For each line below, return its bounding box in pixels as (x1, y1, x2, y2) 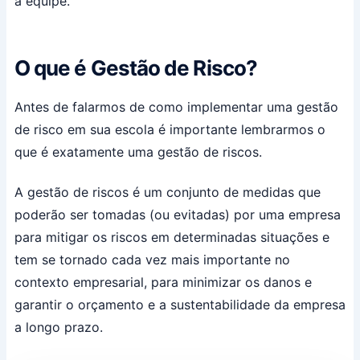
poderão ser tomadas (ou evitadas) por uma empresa (14, 206, 341, 223)
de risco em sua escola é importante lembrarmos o (14, 121, 325, 138)
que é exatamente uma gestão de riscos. (14, 144, 262, 161)
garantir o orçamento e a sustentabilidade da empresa (14, 296, 346, 313)
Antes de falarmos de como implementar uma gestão (14, 99, 338, 116)
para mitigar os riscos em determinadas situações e (14, 228, 329, 245)
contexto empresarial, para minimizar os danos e (14, 273, 312, 290)
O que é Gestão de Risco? (14, 55, 258, 80)
